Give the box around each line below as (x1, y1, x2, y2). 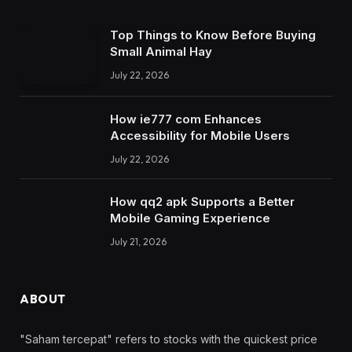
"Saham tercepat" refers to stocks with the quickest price (20, 332, 317, 346)
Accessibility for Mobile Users (110, 127, 290, 143)
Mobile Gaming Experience (110, 210, 270, 225)
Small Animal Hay (110, 44, 212, 60)
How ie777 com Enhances (110, 111, 262, 126)
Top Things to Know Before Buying (110, 27, 316, 43)
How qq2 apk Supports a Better (110, 193, 295, 209)
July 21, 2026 (110, 235, 167, 247)
